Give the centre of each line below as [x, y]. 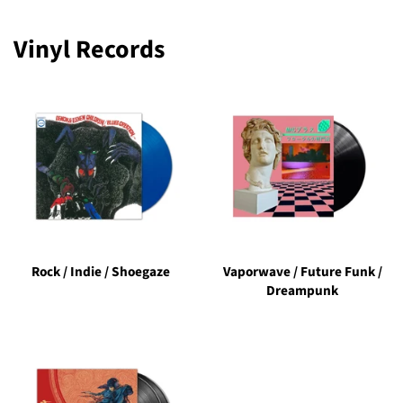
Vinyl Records [89, 50]
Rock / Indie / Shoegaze [101, 272]
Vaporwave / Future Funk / [302, 272]
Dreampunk [302, 291]
